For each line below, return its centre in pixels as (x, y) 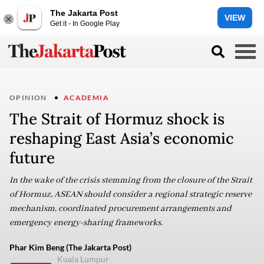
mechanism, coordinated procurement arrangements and (121, 209)
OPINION (28, 98)
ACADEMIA (86, 98)
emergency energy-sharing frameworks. (86, 223)
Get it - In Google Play (85, 23)
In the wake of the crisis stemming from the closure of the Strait (131, 180)
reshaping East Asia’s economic (122, 138)
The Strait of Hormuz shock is (117, 119)
